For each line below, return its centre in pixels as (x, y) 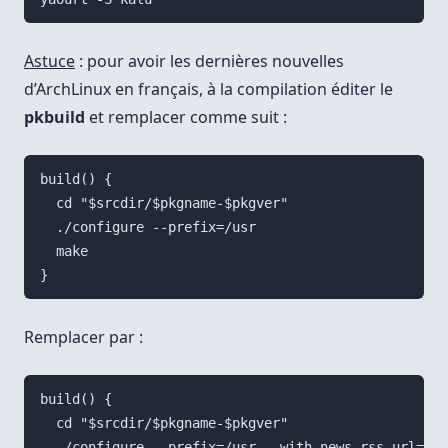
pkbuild (54, 116)
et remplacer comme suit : (186, 116)
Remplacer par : (83, 336)
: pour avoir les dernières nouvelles (209, 60)
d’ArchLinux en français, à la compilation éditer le (208, 88)
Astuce (49, 60)
